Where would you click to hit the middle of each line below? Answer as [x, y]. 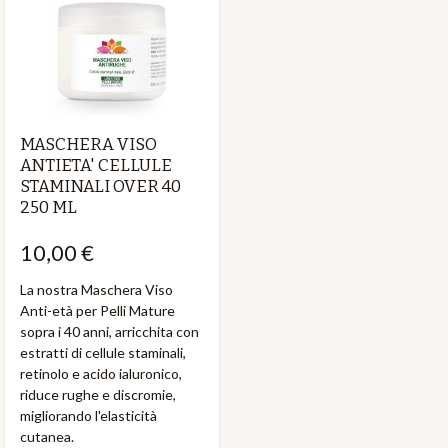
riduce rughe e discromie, [98, 394]
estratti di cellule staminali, [103, 352]
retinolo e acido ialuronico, [101, 373]
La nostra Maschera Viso [96, 289]
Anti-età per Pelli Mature [97, 310]
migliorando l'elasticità [88, 415]
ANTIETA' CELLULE [96, 165]
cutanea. [47, 436]
